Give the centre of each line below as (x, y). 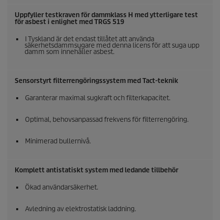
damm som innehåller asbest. (69, 52)
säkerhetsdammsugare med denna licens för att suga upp (112, 46)
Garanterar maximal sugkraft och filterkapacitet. (98, 98)
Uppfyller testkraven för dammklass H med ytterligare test (106, 15)
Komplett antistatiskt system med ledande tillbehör (96, 170)
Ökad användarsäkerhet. (62, 188)
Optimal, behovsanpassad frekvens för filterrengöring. (107, 120)
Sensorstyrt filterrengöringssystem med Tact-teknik (96, 81)
